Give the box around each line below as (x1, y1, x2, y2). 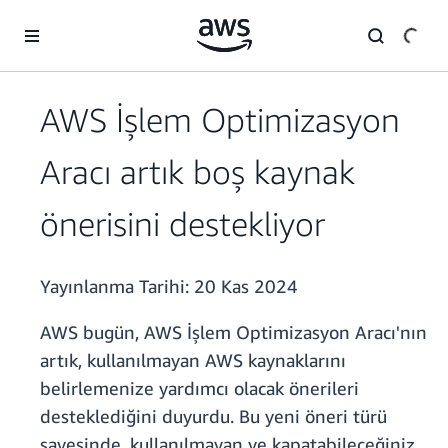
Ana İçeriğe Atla (9, 11, 107, 28)
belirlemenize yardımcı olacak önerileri (40, 377, 359, 400)
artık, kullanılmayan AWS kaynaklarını (40, 349, 346, 372)
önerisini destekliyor (40, 204, 325, 244)
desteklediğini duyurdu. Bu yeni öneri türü (40, 405, 387, 428)
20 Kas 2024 (194, 275, 298, 298)
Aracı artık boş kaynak (40, 152, 355, 192)
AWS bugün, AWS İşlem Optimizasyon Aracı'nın (40, 321, 427, 344)
